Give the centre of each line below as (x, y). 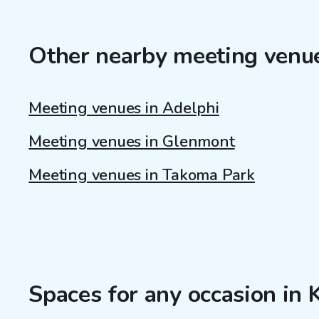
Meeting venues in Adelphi (124, 108)
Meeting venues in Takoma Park (142, 175)
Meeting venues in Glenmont (132, 141)
